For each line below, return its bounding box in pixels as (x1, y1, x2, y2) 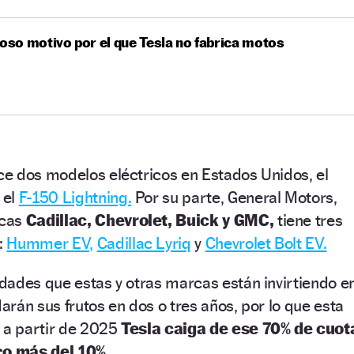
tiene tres (273, 209, 343, 230)
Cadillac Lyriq (96, 232, 191, 253)
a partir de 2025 (3, 318, 118, 338)
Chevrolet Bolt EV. (205, 232, 327, 253)
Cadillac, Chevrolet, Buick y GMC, (25, 209, 274, 230)
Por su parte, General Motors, (131, 186, 337, 207)
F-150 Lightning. (18, 186, 132, 207)
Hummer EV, (6, 232, 93, 253)
